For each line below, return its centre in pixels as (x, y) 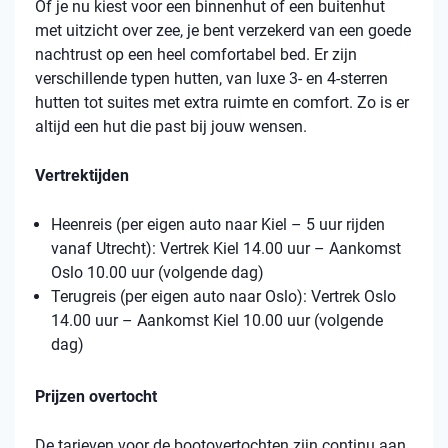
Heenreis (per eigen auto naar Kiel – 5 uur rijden (218, 225)
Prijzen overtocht (96, 397)
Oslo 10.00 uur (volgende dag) (157, 273)
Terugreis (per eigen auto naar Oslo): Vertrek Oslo (223, 297)
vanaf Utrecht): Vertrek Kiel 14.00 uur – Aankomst (226, 249)
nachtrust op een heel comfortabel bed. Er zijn (196, 55)
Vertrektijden (82, 176)
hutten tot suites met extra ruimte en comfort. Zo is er (222, 103)
